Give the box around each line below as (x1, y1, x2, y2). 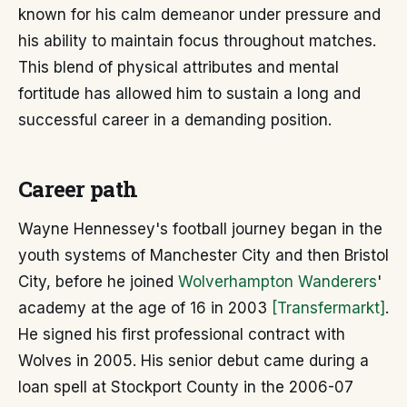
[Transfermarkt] (272, 299, 385, 317)
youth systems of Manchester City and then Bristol (18, 246, 389, 264)
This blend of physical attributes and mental (18, 58, 339, 76)
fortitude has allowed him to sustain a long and (18, 84, 361, 103)
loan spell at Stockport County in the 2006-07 (18, 378, 353, 396)
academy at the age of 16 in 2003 (18, 299, 272, 317)
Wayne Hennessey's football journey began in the (18, 220, 382, 238)
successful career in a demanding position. (18, 111, 332, 129)
